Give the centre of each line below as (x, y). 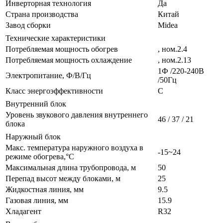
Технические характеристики (56, 38)
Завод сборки (28, 25)
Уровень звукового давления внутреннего (77, 114)
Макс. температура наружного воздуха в (74, 147)
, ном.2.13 (174, 60)
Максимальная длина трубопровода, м (71, 167)
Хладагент (23, 211)
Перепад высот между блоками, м (63, 178)
